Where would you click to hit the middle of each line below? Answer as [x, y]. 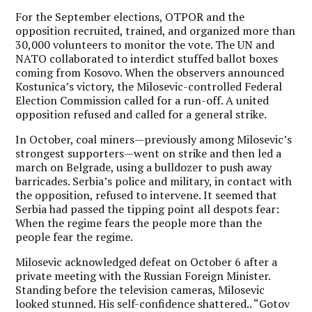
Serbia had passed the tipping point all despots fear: [148, 209]
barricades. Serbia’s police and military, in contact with [154, 181]
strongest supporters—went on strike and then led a [149, 153]
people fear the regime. [75, 237]
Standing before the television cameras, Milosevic [140, 290]
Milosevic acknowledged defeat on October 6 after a [147, 262]
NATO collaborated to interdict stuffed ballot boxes [147, 58]
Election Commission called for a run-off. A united [142, 100]
